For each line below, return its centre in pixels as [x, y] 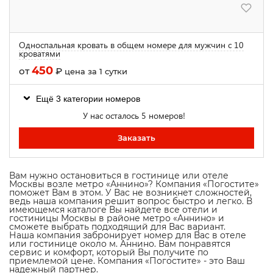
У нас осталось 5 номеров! [134, 115]
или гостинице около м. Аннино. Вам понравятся [120, 243]
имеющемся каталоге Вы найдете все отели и [113, 209]
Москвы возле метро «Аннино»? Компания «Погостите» [134, 184]
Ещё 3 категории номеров [88, 98]
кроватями [40, 53]
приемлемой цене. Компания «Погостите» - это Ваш [127, 261]
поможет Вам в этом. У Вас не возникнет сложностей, [130, 192]
